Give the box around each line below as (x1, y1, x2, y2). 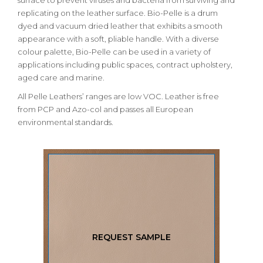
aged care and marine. (18, 73, 104, 82)
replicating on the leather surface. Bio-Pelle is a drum (18, 8, 218, 18)
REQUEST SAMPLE (92, 232, 171, 242)
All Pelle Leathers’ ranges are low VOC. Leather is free (18, 92, 219, 101)
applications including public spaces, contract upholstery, (18, 60, 232, 69)
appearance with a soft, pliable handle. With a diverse (18, 34, 219, 43)
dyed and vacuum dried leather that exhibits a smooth (18, 21, 222, 31)
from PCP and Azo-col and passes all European (18, 104, 193, 114)
